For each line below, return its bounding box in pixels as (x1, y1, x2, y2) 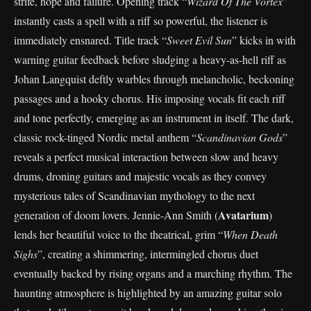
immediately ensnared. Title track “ (14, 33, 167, 47)
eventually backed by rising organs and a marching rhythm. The (14, 266, 292, 280)
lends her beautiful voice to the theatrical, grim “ (14, 227, 223, 242)
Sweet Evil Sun (167, 33, 232, 47)
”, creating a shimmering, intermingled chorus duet (37, 246, 258, 261)
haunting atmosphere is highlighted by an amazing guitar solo (14, 285, 282, 300)
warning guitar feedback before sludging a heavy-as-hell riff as (14, 52, 286, 67)
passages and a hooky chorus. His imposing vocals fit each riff (14, 91, 285, 106)
